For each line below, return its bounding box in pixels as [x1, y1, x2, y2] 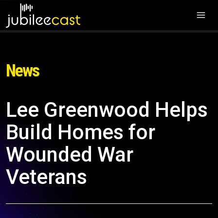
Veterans [6, 165, 87, 189]
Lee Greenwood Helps [6, 98, 208, 122]
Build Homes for [6, 120, 155, 144]
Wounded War [6, 143, 133, 166]
